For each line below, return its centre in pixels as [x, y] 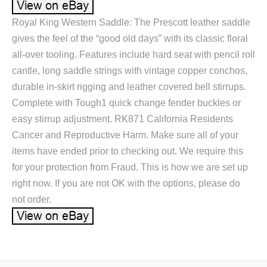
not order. [32, 200]
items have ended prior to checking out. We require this [128, 151]
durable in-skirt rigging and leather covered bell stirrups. [129, 87]
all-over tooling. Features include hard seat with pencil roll [133, 55]
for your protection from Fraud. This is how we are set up [130, 167]
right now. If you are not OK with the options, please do [126, 184]
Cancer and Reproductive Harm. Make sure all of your [125, 135]
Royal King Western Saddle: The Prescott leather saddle [131, 23]
